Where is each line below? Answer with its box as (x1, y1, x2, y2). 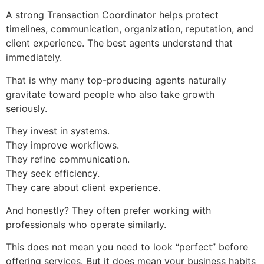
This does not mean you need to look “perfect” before (6, 241, 248, 253)
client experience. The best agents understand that (6, 37, 233, 49)
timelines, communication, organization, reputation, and (6, 23, 253, 35)
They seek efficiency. (6, 167, 100, 180)
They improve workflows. (6, 139, 119, 151)
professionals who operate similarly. (6, 218, 166, 230)
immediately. (6, 51, 62, 64)
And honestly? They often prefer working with (6, 204, 211, 216)
